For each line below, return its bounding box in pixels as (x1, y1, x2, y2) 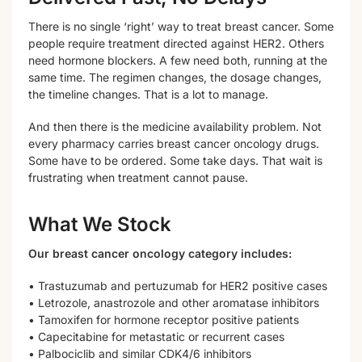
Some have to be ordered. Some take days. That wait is (28, 154, 322, 168)
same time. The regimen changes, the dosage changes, (28, 69, 322, 84)
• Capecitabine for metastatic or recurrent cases (28, 330, 284, 344)
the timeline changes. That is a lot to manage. (28, 86, 268, 101)
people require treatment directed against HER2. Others (28, 36, 324, 50)
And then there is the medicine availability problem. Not (28, 120, 322, 134)
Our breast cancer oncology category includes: (28, 246, 292, 260)
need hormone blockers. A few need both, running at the (28, 53, 327, 67)
